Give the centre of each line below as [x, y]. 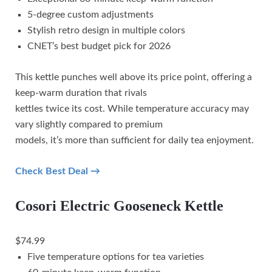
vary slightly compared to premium [89, 124]
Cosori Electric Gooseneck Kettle [119, 206]
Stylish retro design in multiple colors [106, 30]
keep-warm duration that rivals [81, 93]
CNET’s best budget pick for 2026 [99, 46]
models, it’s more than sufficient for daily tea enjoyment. [134, 140]
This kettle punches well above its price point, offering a [134, 77]
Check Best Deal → [58, 171]
